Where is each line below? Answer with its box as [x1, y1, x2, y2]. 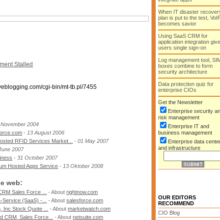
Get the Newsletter [158, 99, 203, 105]
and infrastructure [158, 145, 200, 151]
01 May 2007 [78, 138, 109, 144]
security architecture [158, 69, 207, 75]
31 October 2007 [17, 155, 58, 161]
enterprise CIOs [158, 87, 196, 93]
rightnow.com [66, 189, 98, 195]
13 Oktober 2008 [63, 163, 104, 169]
